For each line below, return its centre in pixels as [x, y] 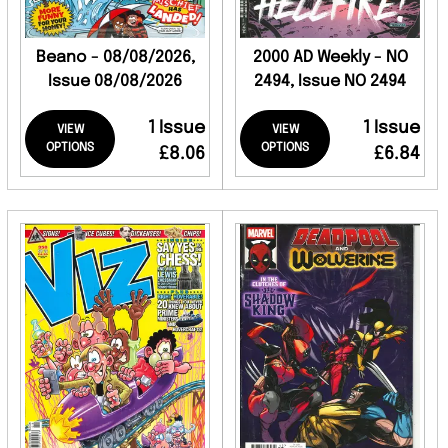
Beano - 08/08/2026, [115, 57]
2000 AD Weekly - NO [330, 57]
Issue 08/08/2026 [115, 81]
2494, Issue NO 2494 [330, 81]
